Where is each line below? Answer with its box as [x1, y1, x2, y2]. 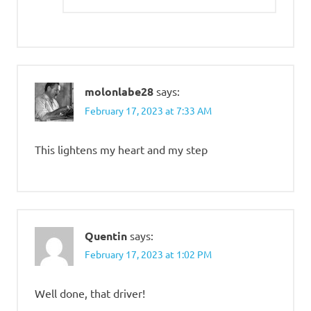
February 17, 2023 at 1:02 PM [85, 247, 212, 260]
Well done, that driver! [35, 285, 145, 300]
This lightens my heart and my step [35, 142, 208, 156]
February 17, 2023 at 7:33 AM [85, 103, 212, 117]
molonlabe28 [85, 84, 153, 99]
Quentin [85, 228, 127, 243]
